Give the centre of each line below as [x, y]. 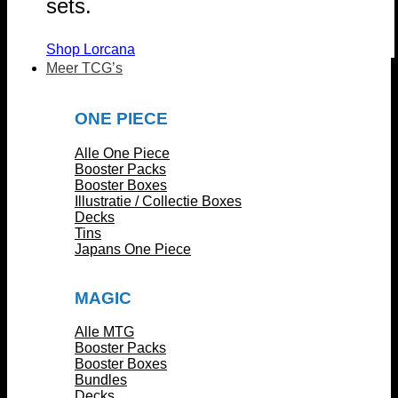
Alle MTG [104, 332]
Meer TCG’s [84, 68]
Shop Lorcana [91, 50]
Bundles [101, 380]
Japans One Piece [133, 249]
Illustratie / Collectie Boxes [158, 201]
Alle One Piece [122, 153]
